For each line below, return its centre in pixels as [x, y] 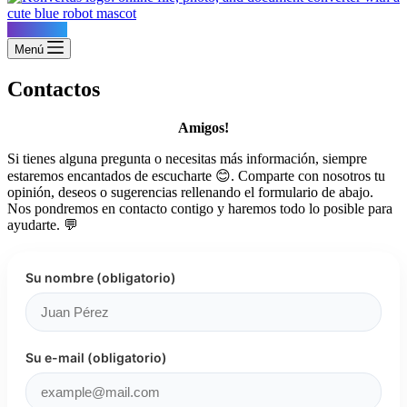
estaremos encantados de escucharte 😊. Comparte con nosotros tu [196, 175]
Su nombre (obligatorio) [101, 277]
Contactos [54, 89]
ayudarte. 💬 [43, 224]
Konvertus [37, 30]
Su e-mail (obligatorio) [96, 357]
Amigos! [203, 127]
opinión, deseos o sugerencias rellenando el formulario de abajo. [190, 192]
